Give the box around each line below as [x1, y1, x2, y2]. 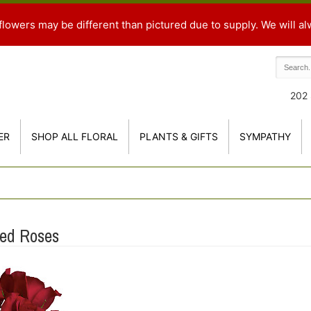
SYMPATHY [239, 131, 291, 142]
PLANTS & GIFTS [140, 131, 218, 142]
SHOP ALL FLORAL [31, 131, 118, 142]
